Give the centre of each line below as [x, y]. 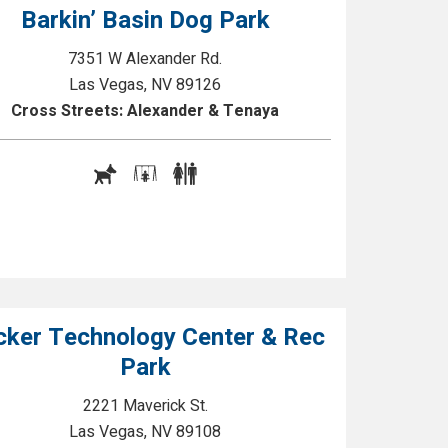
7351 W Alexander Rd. [145, 59]
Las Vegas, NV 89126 [145, 85]
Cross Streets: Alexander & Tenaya [145, 111]
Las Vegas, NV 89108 [145, 432]
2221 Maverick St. [145, 406]
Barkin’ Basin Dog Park [145, 20]
